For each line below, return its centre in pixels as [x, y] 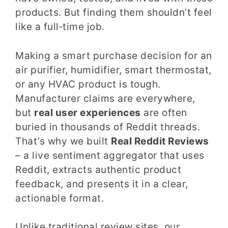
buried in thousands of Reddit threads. [108, 127]
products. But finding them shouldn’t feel [114, 13]
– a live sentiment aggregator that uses [110, 155]
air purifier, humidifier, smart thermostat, [113, 70]
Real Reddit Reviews [160, 141]
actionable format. [60, 198]
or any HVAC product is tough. [88, 84]
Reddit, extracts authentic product [98, 169]
